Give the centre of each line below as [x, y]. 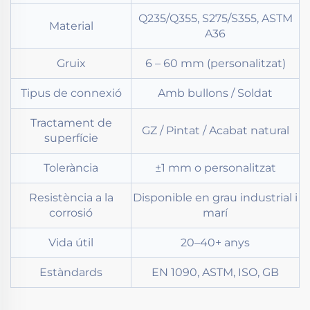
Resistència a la [71, 198]
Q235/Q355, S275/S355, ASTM [215, 19]
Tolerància [71, 168]
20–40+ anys [215, 243]
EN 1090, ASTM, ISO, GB [215, 273]
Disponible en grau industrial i [215, 198]
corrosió [71, 213]
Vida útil [71, 243]
